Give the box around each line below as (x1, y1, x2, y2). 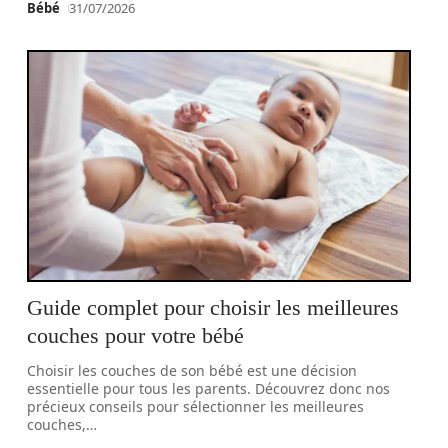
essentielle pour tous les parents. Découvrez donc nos (27, 379, 391, 398)
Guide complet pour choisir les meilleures (27, 295, 400, 320)
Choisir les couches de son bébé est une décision (27, 361, 358, 380)
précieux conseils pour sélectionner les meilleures (27, 397, 365, 416)
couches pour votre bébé (27, 323, 245, 348)
